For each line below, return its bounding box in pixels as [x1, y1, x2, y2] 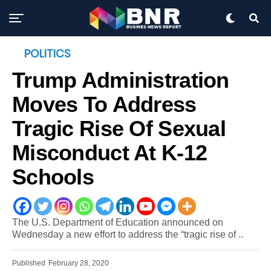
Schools [12, 165, 94, 189]
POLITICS [24, 46, 71, 61]
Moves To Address [12, 93, 197, 117]
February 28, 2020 [48, 259, 109, 267]
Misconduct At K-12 [12, 141, 207, 165]
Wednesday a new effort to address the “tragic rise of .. [12, 229, 243, 240]
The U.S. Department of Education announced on [12, 217, 223, 227]
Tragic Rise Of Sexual [12, 117, 226, 141]
